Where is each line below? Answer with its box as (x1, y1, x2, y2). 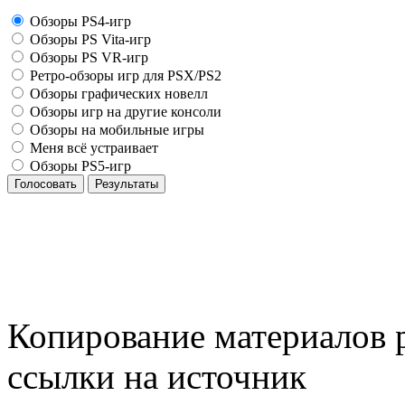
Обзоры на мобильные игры (26, 121, 204, 137)
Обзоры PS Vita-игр (26, 31, 151, 47)
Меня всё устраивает (26, 139, 158, 155)
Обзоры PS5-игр (26, 157, 131, 174)
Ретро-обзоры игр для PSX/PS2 (26, 67, 221, 83)
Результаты (95, 176, 158, 191)
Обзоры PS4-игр (26, 13, 131, 29)
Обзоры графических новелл (26, 85, 208, 101)
